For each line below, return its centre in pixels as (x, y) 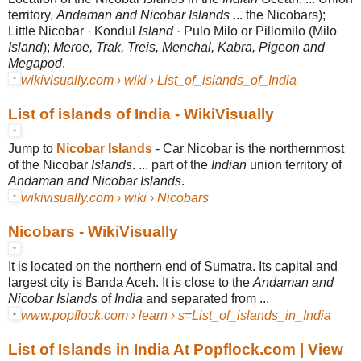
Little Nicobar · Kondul (73, 31)
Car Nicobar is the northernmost (253, 148)
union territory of (294, 164)
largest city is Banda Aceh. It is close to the (131, 282)
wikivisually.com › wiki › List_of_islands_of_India (159, 80)
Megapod (35, 63)
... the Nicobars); (278, 15)
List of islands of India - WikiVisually (141, 114)
